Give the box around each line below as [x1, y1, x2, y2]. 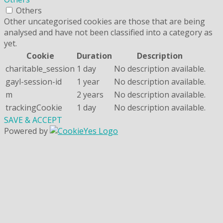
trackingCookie [5, 102, 62, 113]
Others [16, 4, 42, 16]
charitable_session [5, 63, 75, 74]
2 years [77, 89, 104, 100]
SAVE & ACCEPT [4, 114, 62, 125]
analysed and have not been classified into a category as [4, 26, 213, 38]
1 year [77, 76, 100, 87]
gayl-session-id [5, 76, 62, 87]
